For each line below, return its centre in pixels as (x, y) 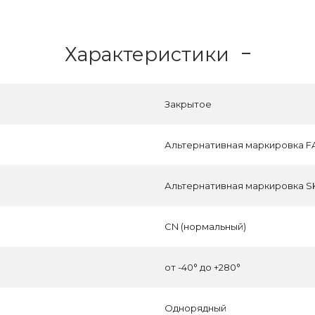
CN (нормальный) (205, 226)
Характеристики (147, 54)
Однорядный (195, 308)
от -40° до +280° (202, 267)
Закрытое (188, 104)
